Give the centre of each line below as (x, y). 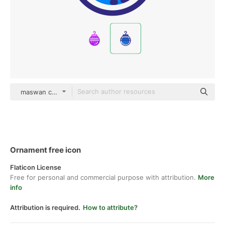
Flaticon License (36, 167)
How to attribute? (110, 207)
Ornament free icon (45, 150)
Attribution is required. (45, 207)
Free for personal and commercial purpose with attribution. (104, 177)
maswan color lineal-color (61, 92)
